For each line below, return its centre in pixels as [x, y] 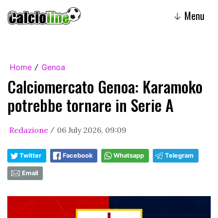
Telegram [179, 155]
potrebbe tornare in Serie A [91, 105]
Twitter [30, 155]
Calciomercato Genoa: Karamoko [105, 86]
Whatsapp [129, 155]
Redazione [29, 130]
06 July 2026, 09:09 [92, 130]
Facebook [78, 155]
